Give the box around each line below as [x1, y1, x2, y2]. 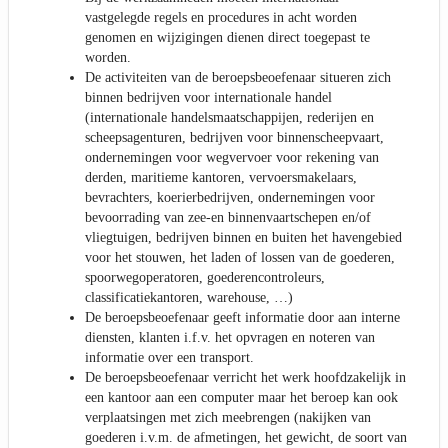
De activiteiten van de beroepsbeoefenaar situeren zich [85, 69, 391, 85]
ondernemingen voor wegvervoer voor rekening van [85, 149, 379, 165]
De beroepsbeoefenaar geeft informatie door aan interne [85, 309, 400, 325]
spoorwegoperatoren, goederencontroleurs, [85, 269, 325, 285]
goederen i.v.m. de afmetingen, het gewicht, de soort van [85, 429, 407, 445]
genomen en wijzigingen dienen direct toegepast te [85, 29, 370, 45]
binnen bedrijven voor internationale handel [85, 89, 332, 105]
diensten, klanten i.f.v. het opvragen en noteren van [85, 329, 375, 345]
